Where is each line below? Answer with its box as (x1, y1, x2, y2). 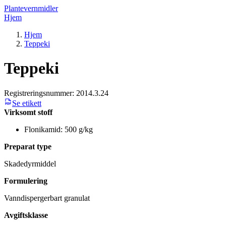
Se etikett (12, 98, 41, 107)
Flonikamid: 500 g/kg (24, 125, 93, 134)
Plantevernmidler (4, 4, 58, 13)
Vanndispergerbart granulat (4, 193, 90, 202)
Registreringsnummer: (4, 88, 76, 97)
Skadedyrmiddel (4, 159, 56, 168)
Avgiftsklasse (4, 210, 48, 219)
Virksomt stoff (4, 107, 52, 117)
